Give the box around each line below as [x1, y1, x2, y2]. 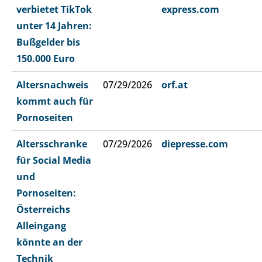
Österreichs [16, 203, 70, 216]
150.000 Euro [16, 52, 75, 65]
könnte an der [16, 236, 82, 249]
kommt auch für [16, 95, 93, 108]
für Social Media [16, 154, 91, 167]
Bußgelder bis [16, 36, 80, 49]
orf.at [161, 78, 188, 92]
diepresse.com [161, 137, 228, 151]
